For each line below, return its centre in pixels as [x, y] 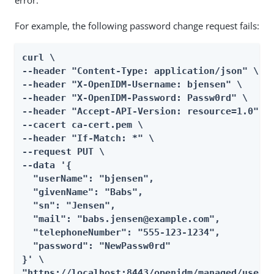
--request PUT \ [63, 152]
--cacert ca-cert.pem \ [83, 125]
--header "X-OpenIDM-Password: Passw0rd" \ [135, 98]
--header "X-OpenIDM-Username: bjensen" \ [132, 84]
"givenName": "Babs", [83, 192]
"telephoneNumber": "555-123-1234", [121, 232]
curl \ [39, 57]
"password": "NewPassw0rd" [96, 246]
